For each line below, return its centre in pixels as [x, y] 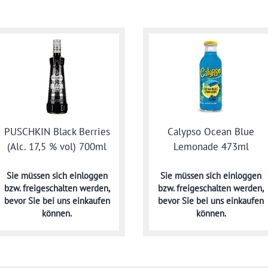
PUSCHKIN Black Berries [57, 132]
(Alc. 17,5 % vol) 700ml [57, 147]
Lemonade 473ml [211, 147]
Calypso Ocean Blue [211, 132]
